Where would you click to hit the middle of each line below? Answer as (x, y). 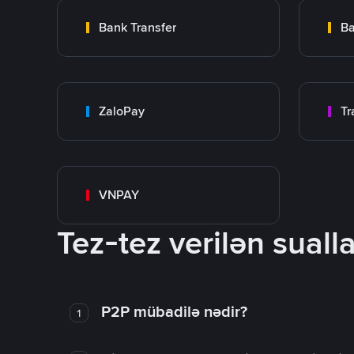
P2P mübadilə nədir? (174, 311)
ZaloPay (122, 111)
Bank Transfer (137, 27)
